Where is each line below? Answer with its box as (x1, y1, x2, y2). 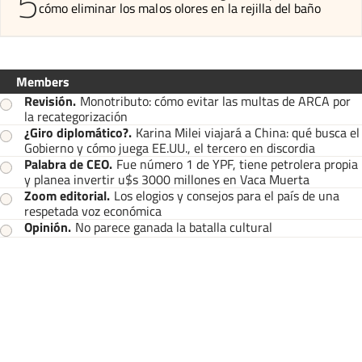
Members (16, 71, 69, 91)
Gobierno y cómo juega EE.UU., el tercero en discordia (24, 137, 315, 158)
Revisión (24, 90, 73, 111)
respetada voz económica (24, 200, 162, 221)
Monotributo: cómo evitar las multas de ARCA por (80, 90, 351, 111)
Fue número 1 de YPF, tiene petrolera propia (116, 154, 358, 174)
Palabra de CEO (24, 154, 109, 174)
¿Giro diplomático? (24, 122, 128, 142)
